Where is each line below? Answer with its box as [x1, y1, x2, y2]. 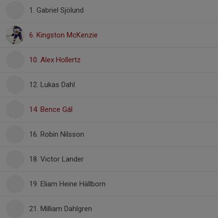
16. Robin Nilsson [29, 130, 84, 139]
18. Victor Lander [29, 155, 84, 163]
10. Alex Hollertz [29, 55, 81, 64]
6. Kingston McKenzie [29, 31, 98, 39]
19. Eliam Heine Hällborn [29, 180, 106, 188]
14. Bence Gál [29, 105, 73, 114]
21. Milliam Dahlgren [29, 204, 92, 213]
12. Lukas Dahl [29, 80, 75, 89]
